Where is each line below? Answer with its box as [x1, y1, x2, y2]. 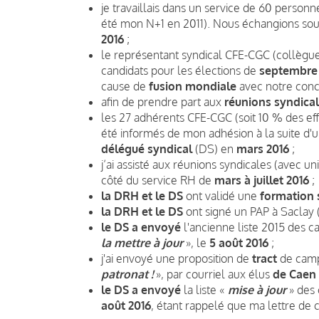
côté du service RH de [101, 172, 214, 187]
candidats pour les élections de [101, 63, 259, 78]
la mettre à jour [101, 235, 183, 250]
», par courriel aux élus [153, 266, 273, 281]
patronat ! [101, 266, 153, 281]
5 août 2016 [209, 235, 268, 250]
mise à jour [228, 282, 286, 297]
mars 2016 [236, 141, 289, 156]
